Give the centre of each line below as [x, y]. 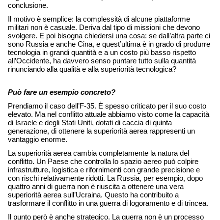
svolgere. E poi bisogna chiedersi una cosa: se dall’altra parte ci [109, 36]
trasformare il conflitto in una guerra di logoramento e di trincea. [109, 203]
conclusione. [29, 5]
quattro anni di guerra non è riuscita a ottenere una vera [96, 187]
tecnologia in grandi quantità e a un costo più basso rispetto [102, 53]
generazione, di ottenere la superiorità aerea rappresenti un [101, 131]
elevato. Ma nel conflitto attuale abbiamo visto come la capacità [109, 114]
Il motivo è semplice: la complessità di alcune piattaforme [99, 19]
